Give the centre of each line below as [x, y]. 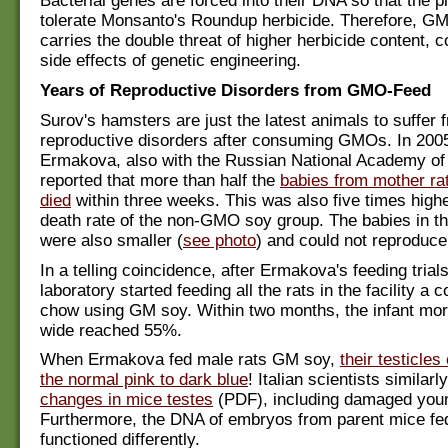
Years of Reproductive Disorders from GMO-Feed [235, 91]
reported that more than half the [160, 180]
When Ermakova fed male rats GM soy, [190, 360]
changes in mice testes [126, 400]
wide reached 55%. [111, 330]
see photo [219, 240]
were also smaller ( [111, 240]
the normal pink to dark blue [144, 380]
